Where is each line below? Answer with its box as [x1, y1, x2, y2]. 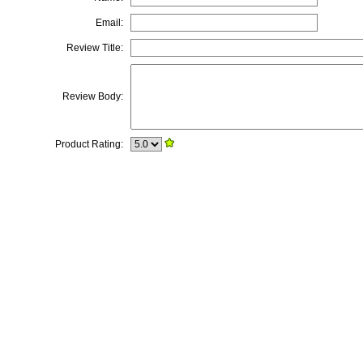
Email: [95, 17, 123, 28]
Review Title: [66, 42, 123, 53]
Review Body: [62, 91, 123, 102]
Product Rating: [54, 139, 123, 150]
